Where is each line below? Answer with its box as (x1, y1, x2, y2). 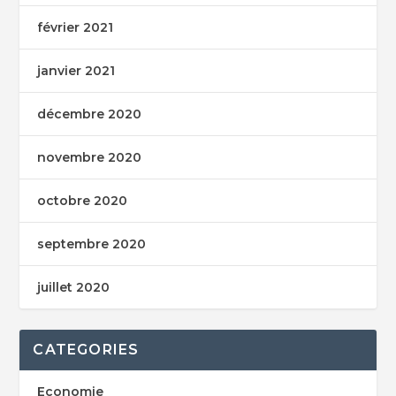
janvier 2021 (37, 62, 116, 79)
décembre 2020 (37, 105, 142, 122)
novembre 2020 (37, 148, 142, 165)
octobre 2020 (37, 192, 128, 209)
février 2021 (37, 19, 114, 35)
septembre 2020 (37, 235, 147, 252)
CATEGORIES (33, 340, 140, 358)
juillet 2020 (37, 278, 110, 295)
